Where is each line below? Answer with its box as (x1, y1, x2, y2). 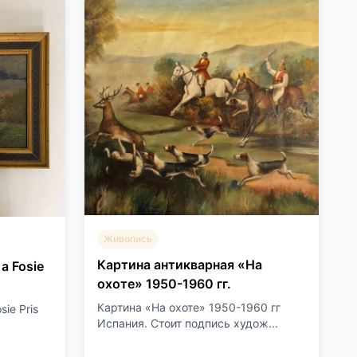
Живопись (104, 233, 152, 245)
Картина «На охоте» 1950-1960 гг (97, 300, 280, 314)
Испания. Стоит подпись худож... (97, 316, 278, 330)
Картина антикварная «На (97, 257, 262, 273)
